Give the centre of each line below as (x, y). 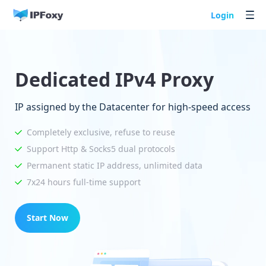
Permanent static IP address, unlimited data (115, 165)
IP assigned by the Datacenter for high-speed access (133, 107)
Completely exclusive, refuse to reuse (101, 132)
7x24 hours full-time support (84, 182)
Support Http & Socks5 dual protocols (101, 149)
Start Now (47, 218)
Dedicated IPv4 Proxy (114, 79)
